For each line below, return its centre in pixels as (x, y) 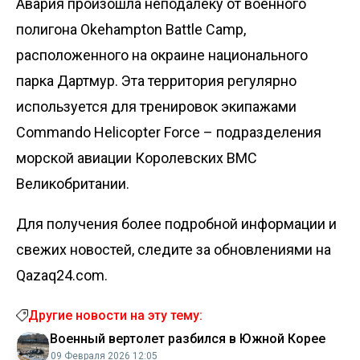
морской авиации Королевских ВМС (137, 157)
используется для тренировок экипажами (156, 106)
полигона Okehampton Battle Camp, (131, 29)
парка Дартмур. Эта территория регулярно (156, 80)
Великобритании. (73, 183)
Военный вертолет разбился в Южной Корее (188, 338)
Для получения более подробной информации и (176, 223)
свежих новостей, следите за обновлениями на (174, 249)
